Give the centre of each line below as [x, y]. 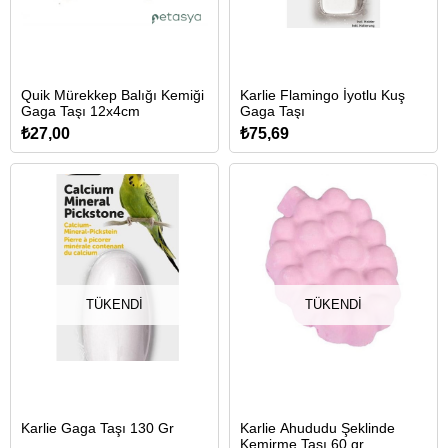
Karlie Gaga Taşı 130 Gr [97, 428]
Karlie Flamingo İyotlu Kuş [322, 95]
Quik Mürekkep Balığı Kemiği [112, 95]
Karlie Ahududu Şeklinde [317, 428]
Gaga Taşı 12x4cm [80, 111]
